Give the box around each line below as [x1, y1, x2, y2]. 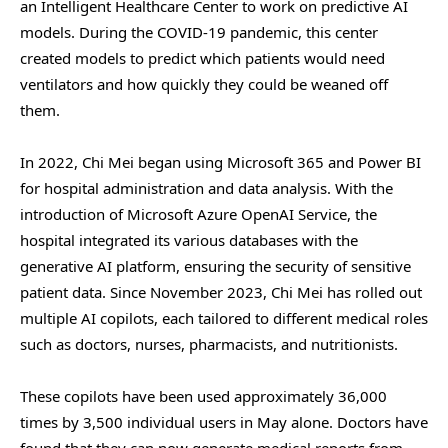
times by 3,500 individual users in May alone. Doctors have [20, 412, 428, 433]
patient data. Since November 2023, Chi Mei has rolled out [20, 282, 422, 303]
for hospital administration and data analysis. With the [20, 178, 393, 199]
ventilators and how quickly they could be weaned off [20, 74, 388, 95]
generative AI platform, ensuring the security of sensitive [20, 256, 411, 277]
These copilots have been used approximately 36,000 [20, 386, 387, 407]
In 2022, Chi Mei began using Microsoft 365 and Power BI [20, 152, 421, 173]
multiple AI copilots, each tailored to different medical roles [20, 308, 428, 329]
